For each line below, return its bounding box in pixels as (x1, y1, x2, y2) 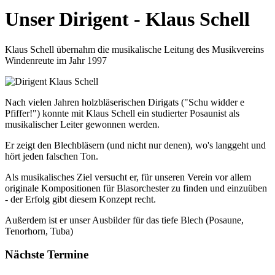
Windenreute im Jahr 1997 (5, 55, 107, 66)
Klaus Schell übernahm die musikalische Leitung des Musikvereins (5, 44, 264, 55)
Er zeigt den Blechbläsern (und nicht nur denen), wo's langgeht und (5, 139, 266, 150)
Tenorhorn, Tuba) (5, 225, 73, 236)
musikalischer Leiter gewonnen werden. (5, 118, 160, 130)
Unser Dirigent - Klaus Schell (5, 8, 250, 31)
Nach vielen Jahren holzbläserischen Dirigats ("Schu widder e (5, 96, 244, 107)
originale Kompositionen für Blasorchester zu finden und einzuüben (5, 182, 267, 193)
